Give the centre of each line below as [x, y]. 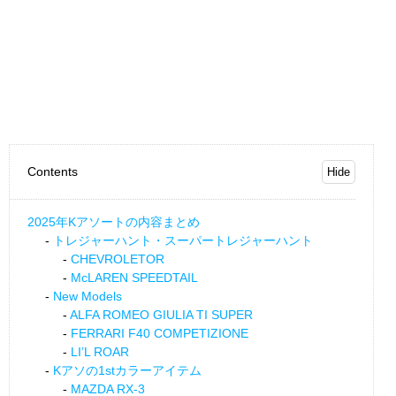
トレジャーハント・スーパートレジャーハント [183, 240]
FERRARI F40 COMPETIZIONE [160, 333]
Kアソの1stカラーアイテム [127, 370]
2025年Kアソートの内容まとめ [114, 221]
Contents [53, 172]
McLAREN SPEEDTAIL [134, 277]
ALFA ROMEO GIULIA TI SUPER [161, 314]
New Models [88, 296]
